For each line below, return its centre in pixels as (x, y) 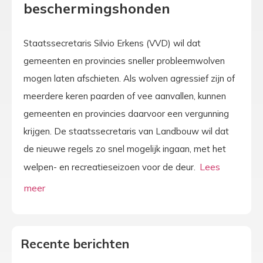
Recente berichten (75, 244)
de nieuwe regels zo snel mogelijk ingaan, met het (125, 149)
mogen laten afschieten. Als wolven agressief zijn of (129, 78)
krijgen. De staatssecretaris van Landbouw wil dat (126, 131)
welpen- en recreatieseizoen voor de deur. (111, 167)
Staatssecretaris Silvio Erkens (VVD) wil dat (112, 43)
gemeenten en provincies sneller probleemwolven (124, 60)
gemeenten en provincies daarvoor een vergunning (126, 113)
